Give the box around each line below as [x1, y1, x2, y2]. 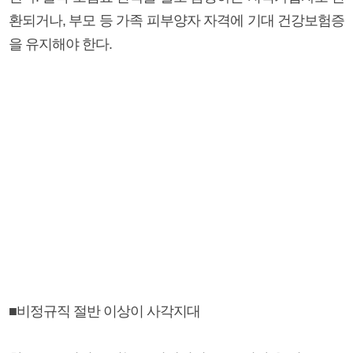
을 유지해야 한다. [9, 35, 112, 52]
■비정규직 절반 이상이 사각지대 [9, 303, 200, 319]
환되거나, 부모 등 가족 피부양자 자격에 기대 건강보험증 [9, 12, 344, 28]
